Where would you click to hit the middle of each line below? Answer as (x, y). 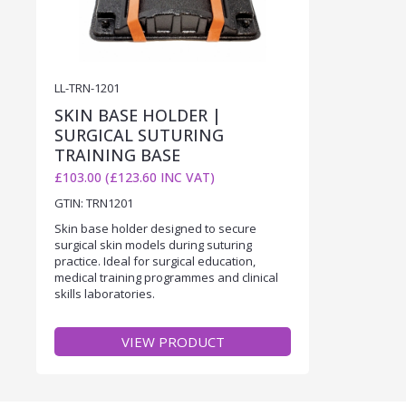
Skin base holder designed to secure (155, 228)
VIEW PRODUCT (173, 341)
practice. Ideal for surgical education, (155, 261)
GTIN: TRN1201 (94, 203)
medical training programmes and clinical (166, 277)
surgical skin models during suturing (153, 244)
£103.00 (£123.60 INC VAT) (135, 177)
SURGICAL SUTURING (139, 135)
